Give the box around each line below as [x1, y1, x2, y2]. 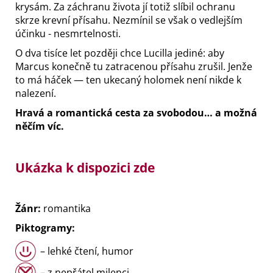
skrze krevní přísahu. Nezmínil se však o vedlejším [15, 13, 243, 27]
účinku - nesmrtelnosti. [15, 26, 121, 40]
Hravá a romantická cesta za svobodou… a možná [15, 105, 257, 119]
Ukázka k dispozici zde [15, 158, 155, 176]
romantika [41, 201, 93, 215]
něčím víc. [15, 119, 64, 133]
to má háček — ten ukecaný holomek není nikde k [15, 73, 241, 87]
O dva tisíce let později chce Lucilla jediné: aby [15, 46, 224, 60]
